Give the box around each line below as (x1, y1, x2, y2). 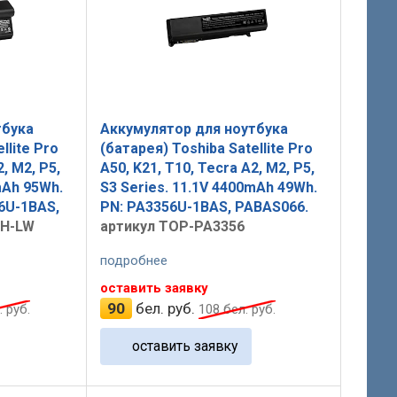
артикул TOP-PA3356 (99, 217, 245, 235)
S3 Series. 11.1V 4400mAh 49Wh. (99, 178, 317, 196)
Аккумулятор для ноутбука (99, 120, 288, 137)
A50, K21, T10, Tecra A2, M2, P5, (99, 159, 315, 176)
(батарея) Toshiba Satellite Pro (99, 139, 313, 157)
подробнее (99, 253, 167, 269)
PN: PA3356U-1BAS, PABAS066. (99, 198, 308, 215)
